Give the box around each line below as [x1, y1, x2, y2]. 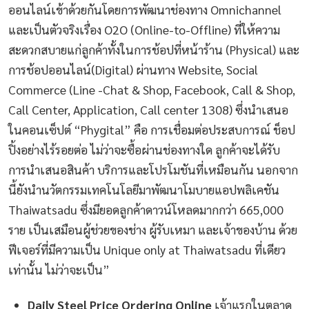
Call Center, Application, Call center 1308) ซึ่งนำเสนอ [8, 101, 288, 117]
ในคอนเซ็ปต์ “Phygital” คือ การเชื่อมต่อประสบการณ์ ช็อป [8, 121, 295, 137]
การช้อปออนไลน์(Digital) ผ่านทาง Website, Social [8, 61, 258, 77]
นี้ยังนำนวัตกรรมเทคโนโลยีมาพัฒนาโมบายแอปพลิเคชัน [8, 181, 279, 197]
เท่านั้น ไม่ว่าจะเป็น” [8, 261, 110, 277]
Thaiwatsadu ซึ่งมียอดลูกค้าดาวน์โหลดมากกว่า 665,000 [8, 201, 283, 217]
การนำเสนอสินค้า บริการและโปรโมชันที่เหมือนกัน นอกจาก [8, 161, 298, 177]
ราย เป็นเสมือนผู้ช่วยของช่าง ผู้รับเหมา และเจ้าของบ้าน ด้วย [8, 221, 297, 237]
